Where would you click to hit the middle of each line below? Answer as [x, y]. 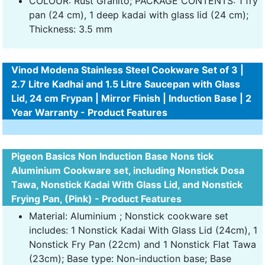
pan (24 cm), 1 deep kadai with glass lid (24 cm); [139, 14]
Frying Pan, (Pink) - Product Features [96, 198]
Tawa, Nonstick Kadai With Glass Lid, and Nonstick [127, 184]
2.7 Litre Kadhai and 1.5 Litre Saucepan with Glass [126, 84]
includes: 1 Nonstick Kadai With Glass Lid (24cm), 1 [143, 230]
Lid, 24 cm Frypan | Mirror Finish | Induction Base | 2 [131, 98]
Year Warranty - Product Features [89, 112]
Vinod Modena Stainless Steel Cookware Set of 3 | [127, 70]
